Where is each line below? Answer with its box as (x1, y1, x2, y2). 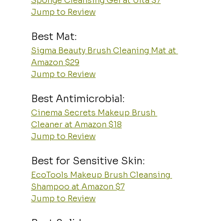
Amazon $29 (31, 57, 79, 68)
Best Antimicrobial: (31, 92, 125, 105)
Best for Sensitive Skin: (31, 154, 145, 167)
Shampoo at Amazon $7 (31, 181, 125, 192)
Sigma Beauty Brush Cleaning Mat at (31, 45, 178, 56)
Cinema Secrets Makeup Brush (31, 107, 157, 118)
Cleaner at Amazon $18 (31, 119, 122, 130)
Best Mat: (31, 30, 77, 43)
